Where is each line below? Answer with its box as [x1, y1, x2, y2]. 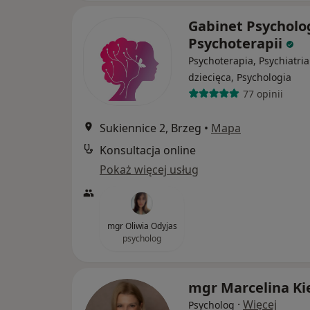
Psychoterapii [188, 34, 286, 53]
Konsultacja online [100, 143, 196, 158]
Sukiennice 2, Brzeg [100, 120, 201, 136]
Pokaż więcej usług [100, 162, 199, 177]
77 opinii [242, 86, 283, 100]
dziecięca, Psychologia [188, 71, 291, 84]
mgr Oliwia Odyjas [107, 220, 177, 232]
